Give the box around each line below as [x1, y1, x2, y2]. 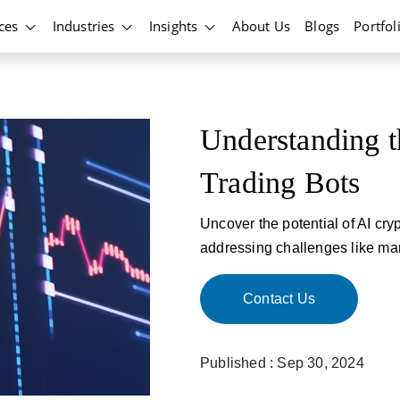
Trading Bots [200, 166, 361, 199]
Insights [148, 17, 202, 35]
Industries [52, 17, 119, 35]
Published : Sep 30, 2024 [200, 355, 364, 371]
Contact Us [243, 291, 315, 306]
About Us [231, 17, 291, 36]
